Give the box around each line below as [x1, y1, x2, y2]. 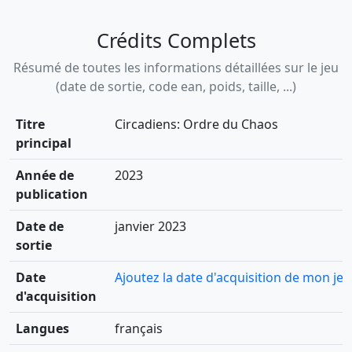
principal [16, 134, 71, 152]
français [115, 319, 163, 337]
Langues [16, 319, 69, 337]
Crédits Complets [96, 26, 256, 53]
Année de [16, 166, 74, 184]
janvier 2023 [115, 217, 186, 235]
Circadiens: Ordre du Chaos [115, 115, 278, 133]
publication [16, 185, 88, 203]
